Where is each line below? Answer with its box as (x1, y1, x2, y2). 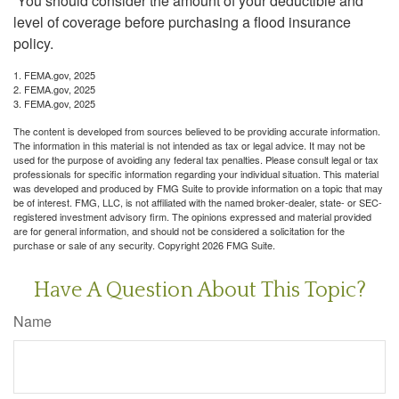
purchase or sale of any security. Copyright (13, 237, 202, 252)
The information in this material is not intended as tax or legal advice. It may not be (13, 137, 365, 152)
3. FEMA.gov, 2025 (13, 95, 95, 110)
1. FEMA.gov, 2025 (13, 67, 95, 82)
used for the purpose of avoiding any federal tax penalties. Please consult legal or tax (13, 151, 379, 167)
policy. (13, 32, 53, 53)
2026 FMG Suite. (202, 237, 275, 252)
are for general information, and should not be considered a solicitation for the (13, 223, 345, 238)
